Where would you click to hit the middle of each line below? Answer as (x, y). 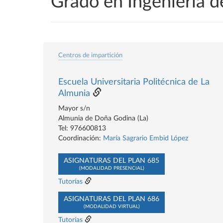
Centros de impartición (90, 55)
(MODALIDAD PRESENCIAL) (111, 168)
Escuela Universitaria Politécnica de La (134, 82)
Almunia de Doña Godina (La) (103, 118)
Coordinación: (81, 138)
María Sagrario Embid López (146, 138)
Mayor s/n (74, 109)
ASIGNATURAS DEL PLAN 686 (111, 199)
